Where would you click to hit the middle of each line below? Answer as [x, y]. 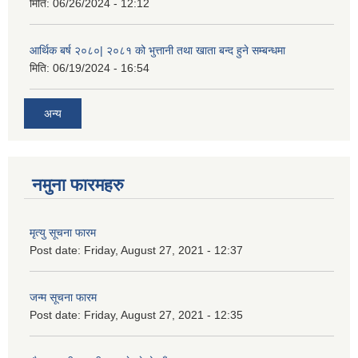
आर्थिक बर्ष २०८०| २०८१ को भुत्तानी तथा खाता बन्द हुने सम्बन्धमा [157, 51]
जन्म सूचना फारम [63, 297]
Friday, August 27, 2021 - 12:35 [163, 314]
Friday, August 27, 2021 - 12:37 [163, 250]
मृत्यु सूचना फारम [63, 232]
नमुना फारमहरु [78, 185]
